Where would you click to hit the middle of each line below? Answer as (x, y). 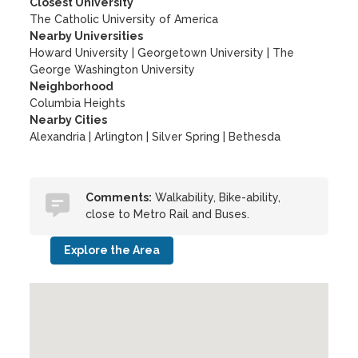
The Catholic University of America (124, 19)
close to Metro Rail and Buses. (168, 214)
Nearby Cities (69, 120)
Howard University (80, 53)
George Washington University (113, 70)
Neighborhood (72, 86)
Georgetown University (201, 53)
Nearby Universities (87, 36)
